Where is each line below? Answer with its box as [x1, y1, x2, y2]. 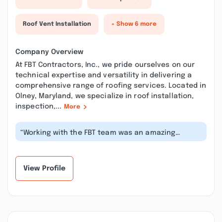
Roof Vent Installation [23, 21, 92, 27]
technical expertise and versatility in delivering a [15, 72, 192, 79]
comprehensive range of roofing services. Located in [15, 82, 207, 89]
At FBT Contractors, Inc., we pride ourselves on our [15, 61, 195, 68]
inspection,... [15, 103, 64, 110]
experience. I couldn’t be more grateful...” [20, 136, 170, 143]
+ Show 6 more [111, 21, 157, 27]
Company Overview [15, 49, 84, 55]
